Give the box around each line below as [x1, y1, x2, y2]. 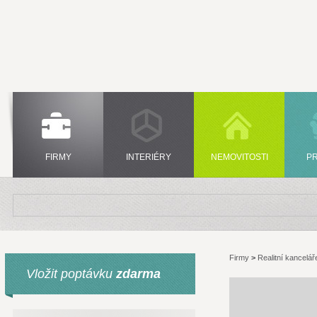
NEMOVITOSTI [210, 152, 268, 162]
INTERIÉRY [126, 152, 171, 162]
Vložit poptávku [26, 267, 116, 281]
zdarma [116, 267, 161, 281]
